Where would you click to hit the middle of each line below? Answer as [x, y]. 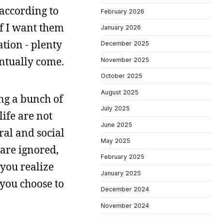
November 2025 [125, 60]
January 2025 [121, 173]
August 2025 [120, 92]
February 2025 [123, 157]
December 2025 [125, 44]
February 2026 [123, 11]
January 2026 [121, 27]
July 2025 [115, 108]
